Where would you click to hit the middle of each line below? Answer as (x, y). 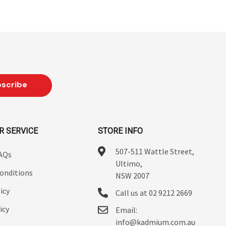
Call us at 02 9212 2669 (154, 193)
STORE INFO (121, 131)
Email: (127, 210)
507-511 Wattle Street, (155, 151)
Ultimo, (129, 163)
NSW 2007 (133, 176)
